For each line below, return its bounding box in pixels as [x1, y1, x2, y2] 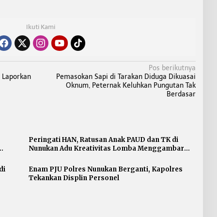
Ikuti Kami [26, 23, 55, 31]
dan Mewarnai [28, 153, 76, 161]
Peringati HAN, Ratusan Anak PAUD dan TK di [28, 135, 178, 144]
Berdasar [166, 90, 196, 98]
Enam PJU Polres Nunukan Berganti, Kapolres [28, 165, 183, 173]
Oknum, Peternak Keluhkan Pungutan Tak [65, 81, 196, 90]
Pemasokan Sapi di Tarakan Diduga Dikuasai [56, 72, 196, 81]
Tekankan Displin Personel [28, 173, 119, 182]
